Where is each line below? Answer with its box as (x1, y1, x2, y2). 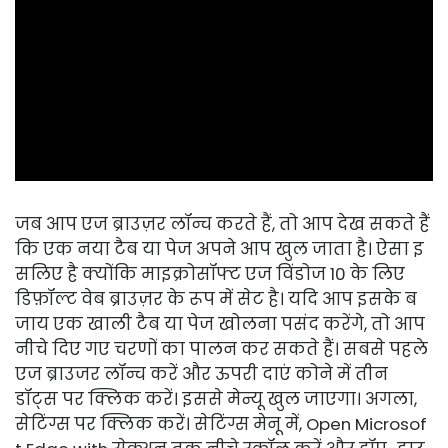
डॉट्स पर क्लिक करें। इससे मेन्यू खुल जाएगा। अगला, (15, 387, 417, 412)
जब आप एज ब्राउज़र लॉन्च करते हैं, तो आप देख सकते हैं (15, 212, 430, 237)
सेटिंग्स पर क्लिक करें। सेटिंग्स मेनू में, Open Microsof (15, 412, 427, 437)
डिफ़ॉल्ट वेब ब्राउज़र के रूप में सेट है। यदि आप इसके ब (15, 287, 417, 312)
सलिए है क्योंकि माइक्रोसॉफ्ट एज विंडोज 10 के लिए (15, 262, 405, 287)
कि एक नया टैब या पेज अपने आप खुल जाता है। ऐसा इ (15, 237, 424, 262)
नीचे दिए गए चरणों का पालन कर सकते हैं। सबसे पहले (15, 337, 428, 362)
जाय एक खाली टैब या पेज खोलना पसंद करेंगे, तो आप (15, 312, 425, 337)
